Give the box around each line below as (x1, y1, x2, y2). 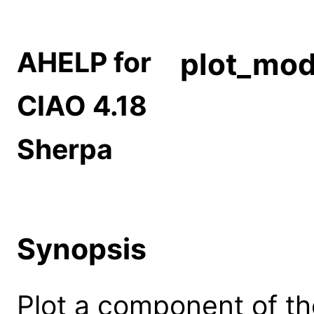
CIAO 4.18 (17, 89, 147, 123)
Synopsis (17, 231, 146, 266)
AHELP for (17, 46, 151, 79)
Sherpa (17, 132, 113, 166)
